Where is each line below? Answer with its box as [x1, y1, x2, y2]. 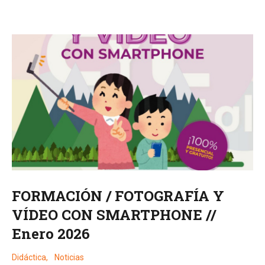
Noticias [54, 252, 84, 262]
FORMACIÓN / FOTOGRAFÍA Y [12, 186, 224, 205]
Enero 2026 [12, 224, 90, 243]
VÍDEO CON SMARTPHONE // [12, 205, 216, 224]
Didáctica [12, 252, 46, 262]
